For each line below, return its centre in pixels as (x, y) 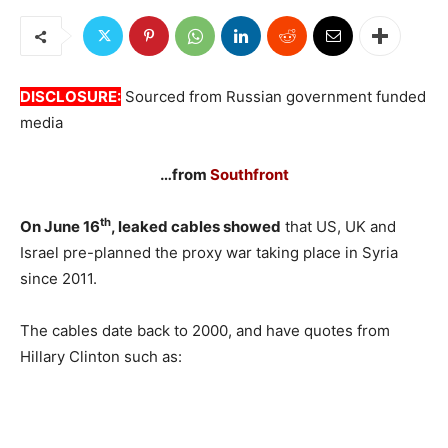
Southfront (249, 174)
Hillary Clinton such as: (101, 356)
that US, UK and (338, 226)
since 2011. (58, 278)
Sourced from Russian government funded (273, 96)
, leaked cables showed (196, 226)
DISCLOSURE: (70, 96)
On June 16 (60, 226)
